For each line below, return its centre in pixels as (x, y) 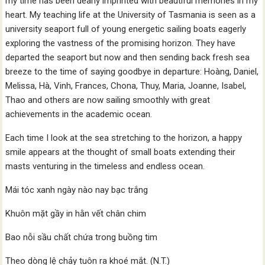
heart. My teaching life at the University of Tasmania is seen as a (131, 15)
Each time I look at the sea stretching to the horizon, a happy (124, 138)
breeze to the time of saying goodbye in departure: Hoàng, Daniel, (132, 72)
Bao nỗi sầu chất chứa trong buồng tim (82, 237)
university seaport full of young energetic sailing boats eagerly (126, 29)
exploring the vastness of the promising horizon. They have (121, 43)
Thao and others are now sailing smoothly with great (108, 100)
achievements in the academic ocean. (79, 114)
